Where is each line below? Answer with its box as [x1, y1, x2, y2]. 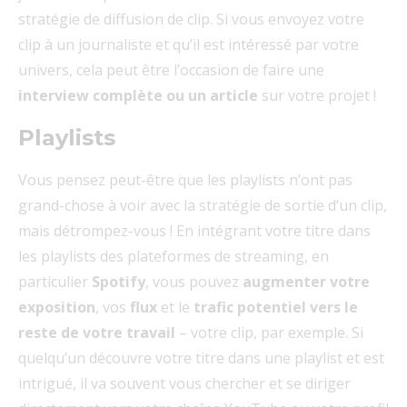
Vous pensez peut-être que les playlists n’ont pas [18, 170, 352, 191]
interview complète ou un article [18, 85, 258, 106]
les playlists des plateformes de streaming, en [18, 246, 329, 267]
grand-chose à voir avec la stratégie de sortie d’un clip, [18, 195, 387, 216]
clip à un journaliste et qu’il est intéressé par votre [18, 35, 359, 55]
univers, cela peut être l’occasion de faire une [18, 60, 324, 81]
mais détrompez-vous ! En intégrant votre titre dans [18, 221, 371, 242]
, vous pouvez [145, 272, 243, 293]
